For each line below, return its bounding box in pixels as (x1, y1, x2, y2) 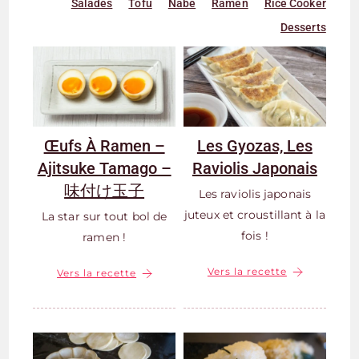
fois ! (241, 228, 268, 243)
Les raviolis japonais (198, 187, 311, 201)
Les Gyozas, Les (196, 136, 313, 155)
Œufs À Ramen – (43, 136, 165, 155)
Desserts (280, 21, 326, 34)
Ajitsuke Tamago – (37, 159, 171, 178)
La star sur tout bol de (41, 209, 167, 224)
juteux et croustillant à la (184, 208, 325, 222)
